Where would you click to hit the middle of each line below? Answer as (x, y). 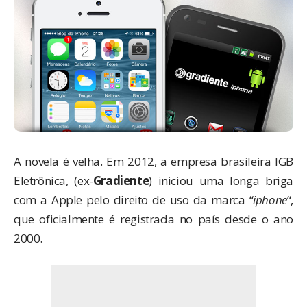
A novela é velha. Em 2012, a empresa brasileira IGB (153, 161)
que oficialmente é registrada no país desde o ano (153, 219)
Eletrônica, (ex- (53, 180)
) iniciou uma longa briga (221, 180)
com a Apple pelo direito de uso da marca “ (134, 199)
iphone (270, 199)
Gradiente (121, 180)
